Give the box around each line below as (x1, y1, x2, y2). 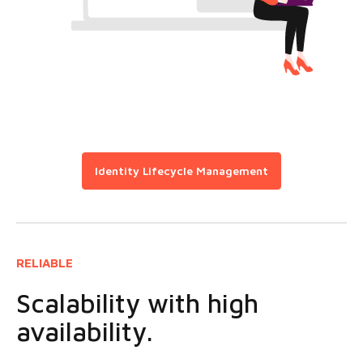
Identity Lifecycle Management (95, 164, 268, 178)
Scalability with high (16, 287, 258, 318)
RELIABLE (16, 256, 73, 271)
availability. (16, 315, 153, 347)
